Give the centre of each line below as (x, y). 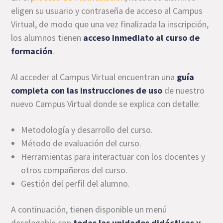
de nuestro (184, 91)
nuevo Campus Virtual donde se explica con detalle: (106, 104)
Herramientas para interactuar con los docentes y (113, 157)
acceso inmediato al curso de (142, 38)
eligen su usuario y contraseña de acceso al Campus (107, 11)
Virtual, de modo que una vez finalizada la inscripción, (110, 24)
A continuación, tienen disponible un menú (89, 210)
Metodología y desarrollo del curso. (87, 130)
